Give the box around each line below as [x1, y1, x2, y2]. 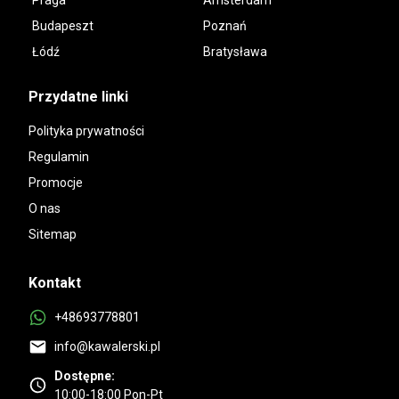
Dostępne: [54, 368, 115, 383]
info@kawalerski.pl [54, 338, 160, 354]
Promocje [28, 175, 83, 190]
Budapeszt [32, 18, 94, 33]
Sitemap [28, 226, 77, 241]
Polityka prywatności [28, 123, 144, 138]
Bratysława [203, 44, 267, 59]
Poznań [203, 18, 247, 33]
